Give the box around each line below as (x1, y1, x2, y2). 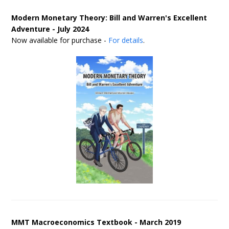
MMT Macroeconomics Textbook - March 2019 (11, 217, 181, 227)
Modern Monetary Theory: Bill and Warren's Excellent (11, 13, 208, 23)
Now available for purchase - (11, 35, 109, 45)
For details (108, 35, 144, 45)
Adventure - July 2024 (11, 24, 89, 34)
